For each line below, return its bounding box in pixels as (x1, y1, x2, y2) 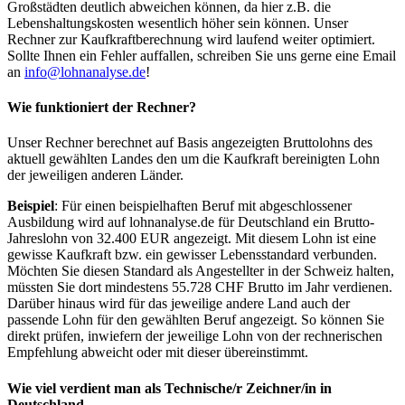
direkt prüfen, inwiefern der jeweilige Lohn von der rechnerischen (7, 328, 382, 344)
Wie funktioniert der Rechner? (7, 99, 196, 116)
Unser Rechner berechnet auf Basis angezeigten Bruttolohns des (7, 135, 372, 151)
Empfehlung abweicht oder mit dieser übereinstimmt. (7, 344, 308, 361)
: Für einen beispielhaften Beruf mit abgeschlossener (54, 198, 352, 214)
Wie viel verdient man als (7, 380, 165, 396)
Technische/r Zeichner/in (165, 380, 316, 396)
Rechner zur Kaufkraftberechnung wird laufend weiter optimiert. (7, 31, 375, 47)
